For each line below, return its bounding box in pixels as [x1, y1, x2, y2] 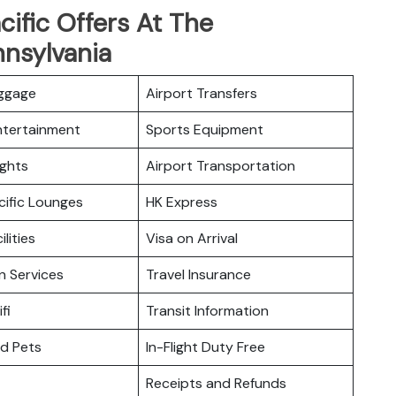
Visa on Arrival [146, 228, 238, 247]
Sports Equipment [146, 119, 263, 139]
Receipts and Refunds [146, 373, 286, 392]
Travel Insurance [146, 264, 251, 284]
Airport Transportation [146, 156, 295, 175]
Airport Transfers [146, 83, 257, 103]
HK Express [146, 192, 217, 211]
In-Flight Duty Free [146, 337, 265, 356]
